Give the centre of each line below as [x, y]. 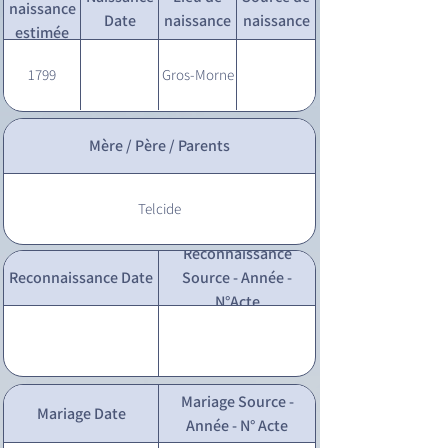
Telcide [159, 208]
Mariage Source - [237, 401]
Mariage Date [81, 413]
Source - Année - [237, 277]
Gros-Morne [197, 74]
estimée [42, 32]
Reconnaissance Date [81, 277]
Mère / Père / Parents [159, 145]
